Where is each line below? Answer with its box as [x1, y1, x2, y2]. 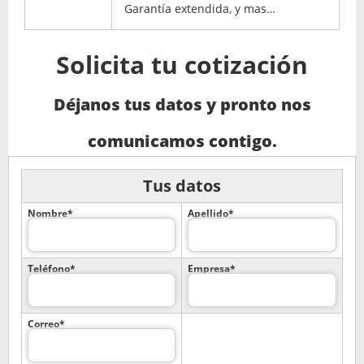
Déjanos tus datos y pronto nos [53, 93, 311, 116]
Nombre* [28, 207, 73, 220]
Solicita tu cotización [56, 48, 308, 82]
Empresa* [188, 262, 236, 275]
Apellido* [188, 207, 234, 220]
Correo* [28, 318, 65, 331]
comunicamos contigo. [87, 130, 277, 153]
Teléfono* [28, 262, 76, 275]
